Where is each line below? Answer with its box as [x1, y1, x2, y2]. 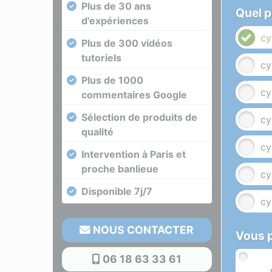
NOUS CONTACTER [90, 223, 194, 237]
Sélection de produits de [81, 111, 197, 124]
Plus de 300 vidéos [81, 37, 172, 50]
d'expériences [81, 15, 149, 27]
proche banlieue [81, 163, 158, 175]
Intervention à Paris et [81, 148, 186, 161]
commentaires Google [81, 89, 187, 101]
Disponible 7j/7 [81, 185, 152, 198]
